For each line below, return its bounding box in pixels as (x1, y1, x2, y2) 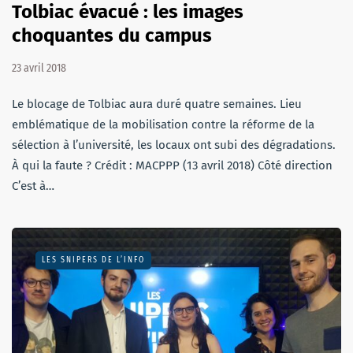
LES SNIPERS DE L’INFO (42, 255, 145, 265)
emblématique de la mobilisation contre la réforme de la (12, 117, 314, 132)
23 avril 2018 (12, 61, 66, 75)
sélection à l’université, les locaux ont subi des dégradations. (12, 137, 336, 152)
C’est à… (12, 178, 54, 193)
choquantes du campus (12, 24, 212, 46)
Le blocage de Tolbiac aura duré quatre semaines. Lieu (12, 96, 302, 111)
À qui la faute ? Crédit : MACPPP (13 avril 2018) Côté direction (12, 158, 333, 173)
